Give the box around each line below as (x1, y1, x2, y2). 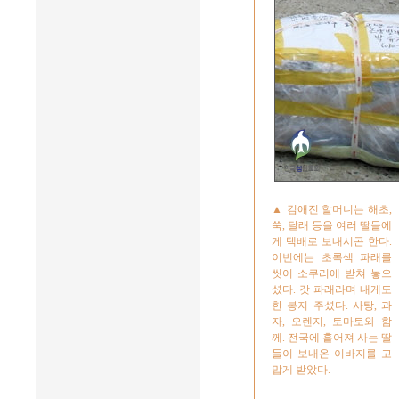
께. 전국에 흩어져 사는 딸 (272, 331, 392, 344)
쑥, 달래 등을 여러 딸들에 (272, 219, 392, 232)
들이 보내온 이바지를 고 (272, 347, 392, 360)
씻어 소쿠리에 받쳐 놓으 (272, 267, 392, 280)
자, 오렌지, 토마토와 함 (272, 315, 392, 328)
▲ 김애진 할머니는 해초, (272, 203, 392, 216)
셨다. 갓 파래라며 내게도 (272, 283, 392, 296)
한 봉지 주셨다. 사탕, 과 (272, 299, 392, 312)
